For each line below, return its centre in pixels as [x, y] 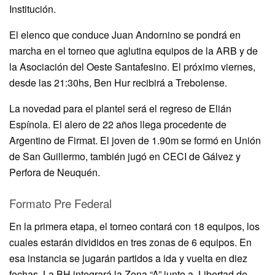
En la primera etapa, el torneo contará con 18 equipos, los [134, 226]
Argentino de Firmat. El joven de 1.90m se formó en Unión [135, 140]
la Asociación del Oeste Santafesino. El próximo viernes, [132, 66]
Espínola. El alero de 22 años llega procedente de [118, 124]
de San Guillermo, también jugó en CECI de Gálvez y [125, 156]
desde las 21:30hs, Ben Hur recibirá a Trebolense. [118, 82]
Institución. [33, 9]
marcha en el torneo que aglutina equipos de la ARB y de [134, 50]
